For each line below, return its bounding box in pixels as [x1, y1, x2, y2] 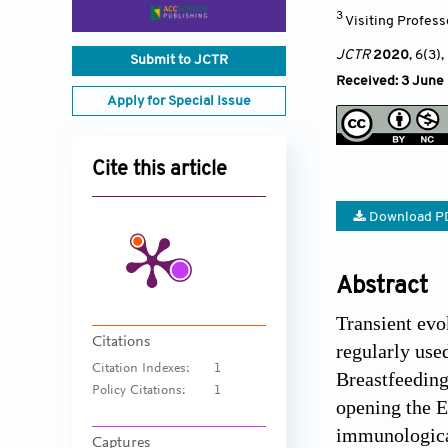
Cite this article [92, 160, 227, 181]
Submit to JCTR [130, 53, 228, 69]
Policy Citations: [92, 384, 186, 399]
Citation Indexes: [92, 362, 190, 377]
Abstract [336, 274, 428, 299]
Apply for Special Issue [107, 94, 251, 110]
